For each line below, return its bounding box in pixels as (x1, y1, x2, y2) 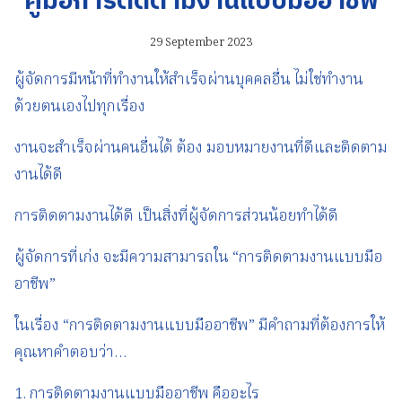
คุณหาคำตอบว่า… (14, 340, 127, 365)
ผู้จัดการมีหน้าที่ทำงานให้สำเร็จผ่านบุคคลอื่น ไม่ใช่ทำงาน (14, 67, 363, 92)
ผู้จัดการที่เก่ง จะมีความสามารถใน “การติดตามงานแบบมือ (14, 245, 383, 270)
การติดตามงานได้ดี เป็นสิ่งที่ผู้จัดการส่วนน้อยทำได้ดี (14, 204, 338, 229)
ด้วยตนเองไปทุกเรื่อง (14, 94, 145, 119)
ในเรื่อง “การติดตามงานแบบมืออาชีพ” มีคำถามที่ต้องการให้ (14, 313, 385, 338)
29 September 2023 (150, 32, 252, 52)
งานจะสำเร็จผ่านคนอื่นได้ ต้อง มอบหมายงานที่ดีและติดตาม (14, 135, 388, 161)
